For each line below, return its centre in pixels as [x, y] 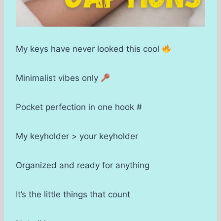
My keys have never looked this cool [89, 49]
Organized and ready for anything [83, 166]
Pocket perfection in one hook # [79, 107]
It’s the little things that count [73, 195]
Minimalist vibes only [58, 78]
